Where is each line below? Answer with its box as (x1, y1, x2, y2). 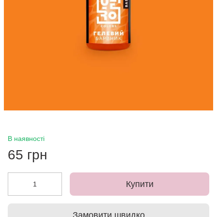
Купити (125, 179, 154, 189)
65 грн (8, 147, 47, 162)
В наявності (8, 135, 45, 142)
